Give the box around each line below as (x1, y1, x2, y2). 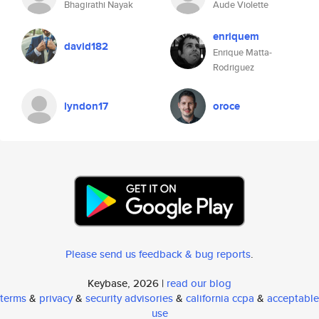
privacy (39, 291, 73, 305)
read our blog (167, 276, 231, 291)
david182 (64, 38, 108, 54)
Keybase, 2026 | (88, 276, 167, 291)
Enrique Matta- (213, 46, 272, 59)
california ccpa (186, 291, 254, 305)
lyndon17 (64, 98, 108, 114)
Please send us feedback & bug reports (66, 246, 251, 261)
